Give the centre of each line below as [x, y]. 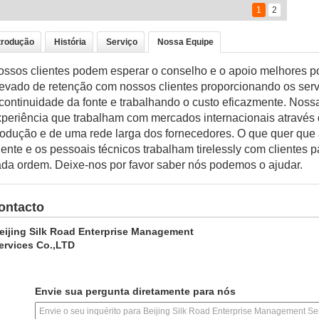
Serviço [122, 42]
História [70, 42]
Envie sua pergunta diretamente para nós [135, 291]
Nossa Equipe [185, 42]
